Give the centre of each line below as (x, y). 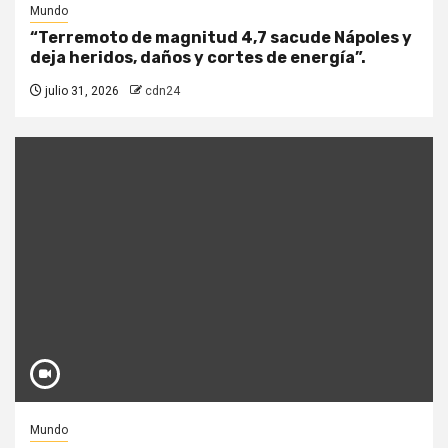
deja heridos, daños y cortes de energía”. (198, 58)
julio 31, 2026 (80, 91)
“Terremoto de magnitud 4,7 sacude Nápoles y (221, 38)
